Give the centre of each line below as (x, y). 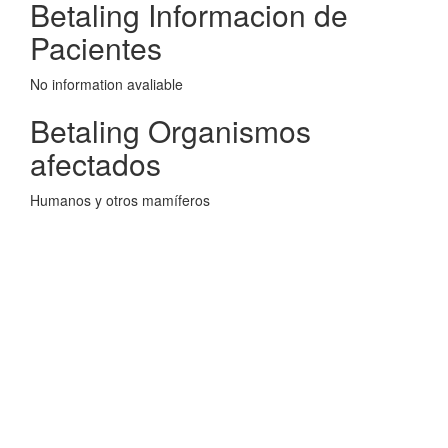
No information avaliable (106, 84)
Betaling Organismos (170, 130)
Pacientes (96, 47)
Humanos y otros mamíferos (120, 200)
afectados (95, 163)
